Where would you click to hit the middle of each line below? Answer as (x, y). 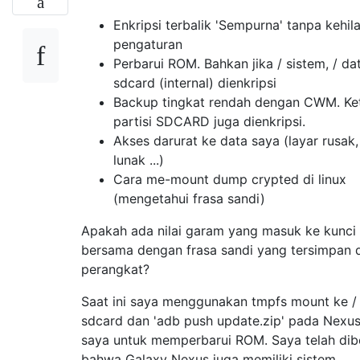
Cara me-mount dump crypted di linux (230, 179)
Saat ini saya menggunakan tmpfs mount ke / (219, 301)
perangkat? (115, 269)
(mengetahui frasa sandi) (189, 198)
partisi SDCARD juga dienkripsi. (209, 121)
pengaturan (148, 44)
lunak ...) (139, 160)
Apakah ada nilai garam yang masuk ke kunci (219, 230)
